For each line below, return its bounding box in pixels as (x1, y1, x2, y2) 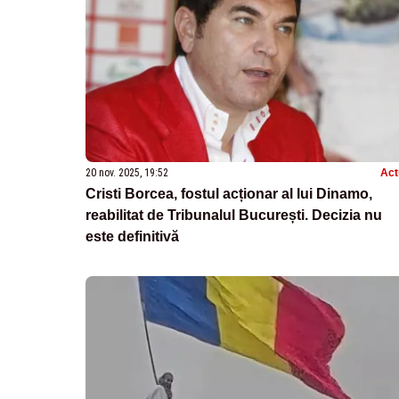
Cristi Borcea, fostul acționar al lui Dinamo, (85, 185, 372, 201)
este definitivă (85, 228, 179, 244)
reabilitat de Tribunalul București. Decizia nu (85, 207, 382, 223)
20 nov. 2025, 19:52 (85, 166, 168, 179)
